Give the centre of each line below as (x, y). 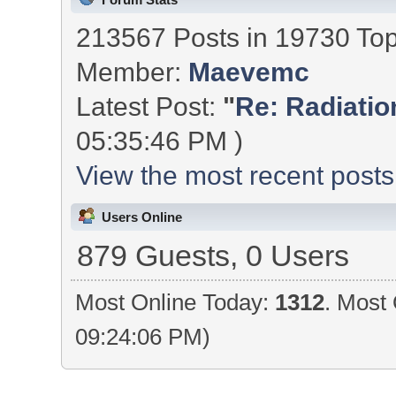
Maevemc (249, 71)
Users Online (142, 217)
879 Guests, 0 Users (213, 256)
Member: (133, 71)
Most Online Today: (175, 303)
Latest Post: (150, 106)
